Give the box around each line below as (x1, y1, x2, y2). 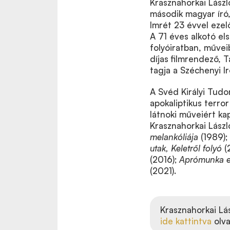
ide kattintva (160, 215, 212, 226)
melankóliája (150, 131, 198, 142)
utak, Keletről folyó (150, 142, 222, 154)
